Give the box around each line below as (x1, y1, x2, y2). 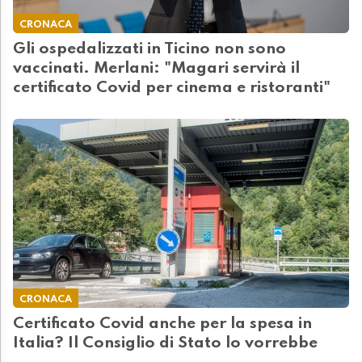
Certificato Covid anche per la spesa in (13, 316, 312, 333)
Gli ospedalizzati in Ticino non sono (13, 41, 286, 58)
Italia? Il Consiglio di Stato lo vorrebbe (13, 335, 318, 352)
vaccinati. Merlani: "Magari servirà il (13, 61, 300, 78)
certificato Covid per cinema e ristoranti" (13, 80, 330, 97)
